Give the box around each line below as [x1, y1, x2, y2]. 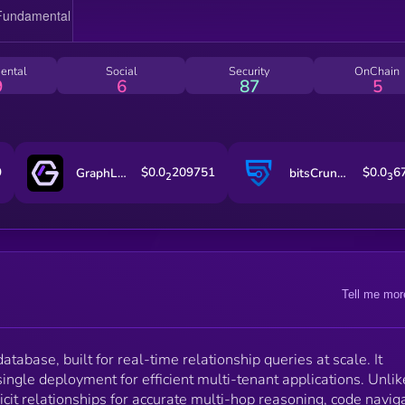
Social [105, 62, 137, 80]
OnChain [354, 62, 400, 80]
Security [228, 62, 270, 80]
